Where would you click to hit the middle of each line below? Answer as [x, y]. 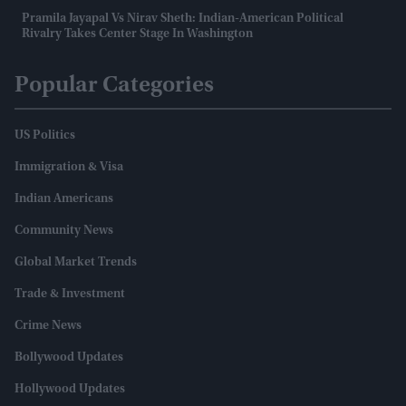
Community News [64, 232]
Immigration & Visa [69, 168]
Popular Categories [114, 87]
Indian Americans [64, 200]
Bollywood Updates [69, 358]
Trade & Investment [70, 295]
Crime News [48, 327]
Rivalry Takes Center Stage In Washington [137, 35]
